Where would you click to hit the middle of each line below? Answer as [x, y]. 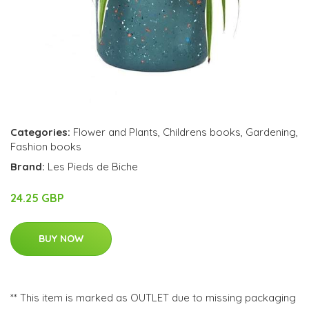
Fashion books [46, 147]
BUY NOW [61, 239]
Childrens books [202, 132]
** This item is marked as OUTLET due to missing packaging [153, 298]
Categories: [40, 132]
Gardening [271, 132]
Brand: [29, 167]
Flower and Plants [116, 132]
